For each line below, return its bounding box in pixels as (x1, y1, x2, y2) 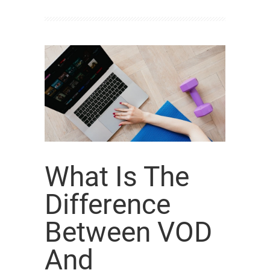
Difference (45, 188, 171, 221)
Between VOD (45, 216, 212, 248)
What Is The (45, 160, 189, 193)
